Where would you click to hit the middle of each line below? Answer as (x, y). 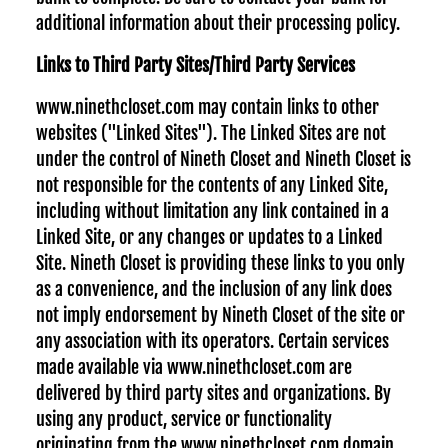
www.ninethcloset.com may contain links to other (207, 107)
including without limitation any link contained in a (212, 211)
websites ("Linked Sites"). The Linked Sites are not (211, 133)
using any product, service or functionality (184, 419)
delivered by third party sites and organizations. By (213, 393)
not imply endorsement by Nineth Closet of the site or (220, 315)
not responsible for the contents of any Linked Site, (212, 185)
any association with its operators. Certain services (212, 341)
